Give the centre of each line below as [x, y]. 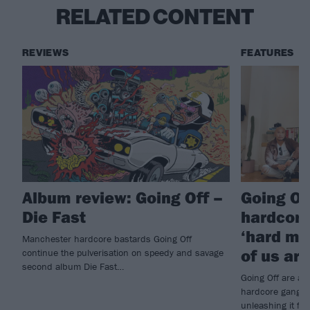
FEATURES [267, 53]
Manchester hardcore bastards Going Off [107, 239]
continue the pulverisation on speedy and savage [123, 253]
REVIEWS [46, 53]
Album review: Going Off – [122, 198]
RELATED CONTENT [155, 17]
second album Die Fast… [73, 267]
